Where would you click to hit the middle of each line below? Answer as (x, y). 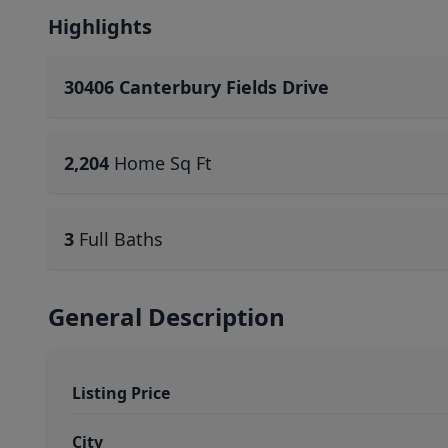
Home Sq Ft (163, 163)
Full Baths (121, 239)
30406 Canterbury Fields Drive (196, 87)
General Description (166, 316)
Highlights (100, 26)
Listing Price (121, 393)
